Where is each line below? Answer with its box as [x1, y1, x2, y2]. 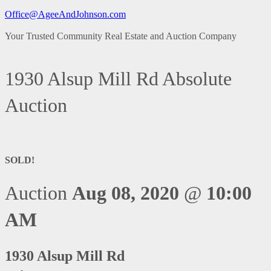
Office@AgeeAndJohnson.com [5, 8, 126, 19]
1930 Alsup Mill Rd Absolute [5, 68, 232, 90]
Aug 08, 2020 [72, 181, 179, 204]
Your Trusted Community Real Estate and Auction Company [5, 30, 237, 41]
